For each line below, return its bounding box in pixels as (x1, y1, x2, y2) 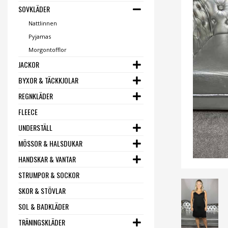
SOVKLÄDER (18, 4, 50, 14)
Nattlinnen (28, 19, 57, 27)
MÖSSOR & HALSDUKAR (18, 138, 82, 149)
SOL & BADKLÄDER (18, 201, 69, 212)
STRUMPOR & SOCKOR (18, 169, 79, 180)
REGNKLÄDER (18, 91, 53, 101)
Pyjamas (28, 33, 51, 40)
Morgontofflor (28, 46, 67, 53)
